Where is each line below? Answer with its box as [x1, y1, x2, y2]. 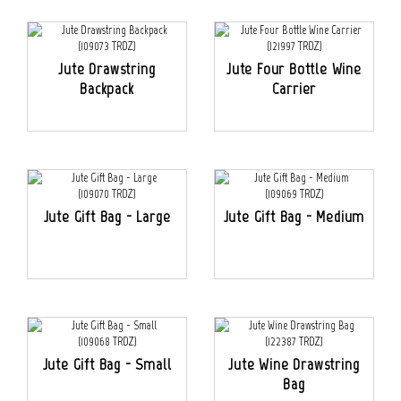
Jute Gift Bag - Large [43, 207, 171, 227]
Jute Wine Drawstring [228, 354, 360, 375]
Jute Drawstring [58, 59, 156, 80]
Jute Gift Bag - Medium [223, 207, 365, 227]
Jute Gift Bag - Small [42, 354, 172, 375]
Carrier [271, 79, 317, 99]
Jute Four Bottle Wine [226, 59, 362, 80]
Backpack [80, 79, 134, 99]
